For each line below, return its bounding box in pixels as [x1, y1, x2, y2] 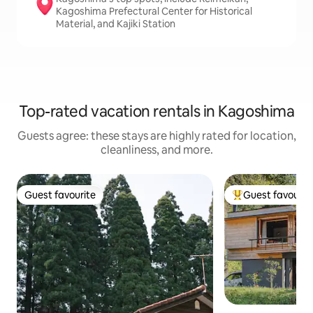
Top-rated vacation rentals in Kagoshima [18, 101, 295, 122]
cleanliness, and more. [100, 143, 213, 158]
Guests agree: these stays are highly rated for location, [17, 129, 296, 144]
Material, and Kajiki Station [56, 17, 175, 31]
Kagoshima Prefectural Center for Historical [56, 5, 252, 18]
